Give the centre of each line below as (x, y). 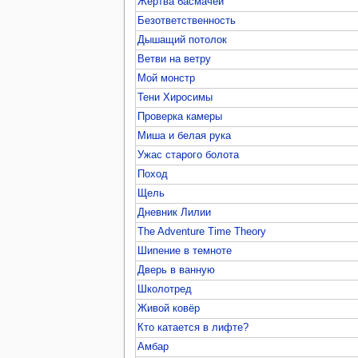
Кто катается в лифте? (193, 327)
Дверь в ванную (177, 270)
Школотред (165, 289)
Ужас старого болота (189, 155)
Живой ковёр (169, 308)
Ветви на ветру (175, 59)
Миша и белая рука (185, 135)
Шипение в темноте (185, 251)
